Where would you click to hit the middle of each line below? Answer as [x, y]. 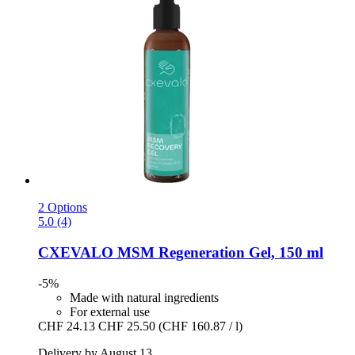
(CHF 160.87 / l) [200, 326]
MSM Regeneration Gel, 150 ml [218, 253]
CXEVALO [76, 253]
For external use [110, 311]
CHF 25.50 [127, 326]
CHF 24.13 [67, 326]
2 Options [63, 208]
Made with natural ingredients [144, 297]
